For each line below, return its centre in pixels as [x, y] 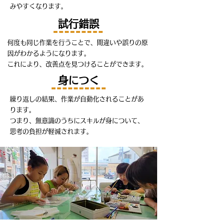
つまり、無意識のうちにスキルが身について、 [77, 121]
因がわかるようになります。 [49, 53]
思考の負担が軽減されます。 [51, 131]
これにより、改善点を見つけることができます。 [78, 64]
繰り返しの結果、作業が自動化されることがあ [77, 99]
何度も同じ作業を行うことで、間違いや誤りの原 [78, 42]
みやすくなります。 [39, 6]
